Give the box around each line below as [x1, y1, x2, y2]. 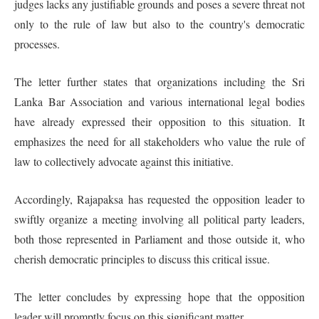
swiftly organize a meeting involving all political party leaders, [14, 211, 305, 226]
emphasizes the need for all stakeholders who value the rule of [14, 133, 305, 149]
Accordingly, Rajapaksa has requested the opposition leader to [14, 191, 305, 206]
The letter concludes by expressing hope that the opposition [14, 288, 305, 304]
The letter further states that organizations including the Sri [14, 73, 305, 89]
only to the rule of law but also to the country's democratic [14, 16, 305, 31]
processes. [14, 36, 60, 51]
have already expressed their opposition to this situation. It [14, 113, 305, 129]
